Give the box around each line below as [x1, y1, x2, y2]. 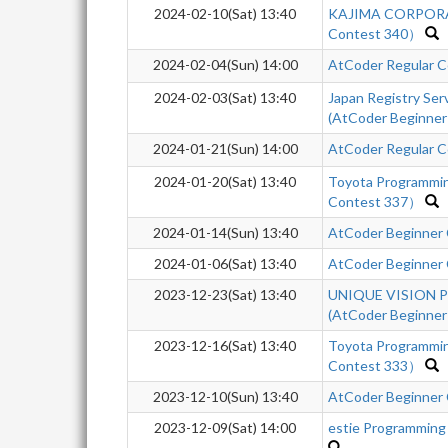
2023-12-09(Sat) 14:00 [154, 419, 296, 436]
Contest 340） [328, 25, 422, 42]
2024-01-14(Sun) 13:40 [152, 224, 298, 241]
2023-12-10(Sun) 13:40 [152, 388, 298, 405]
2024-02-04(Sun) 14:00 [152, 56, 298, 73]
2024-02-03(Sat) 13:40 [154, 89, 296, 106]
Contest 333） [328, 357, 422, 374]
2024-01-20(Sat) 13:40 [154, 173, 296, 190]
